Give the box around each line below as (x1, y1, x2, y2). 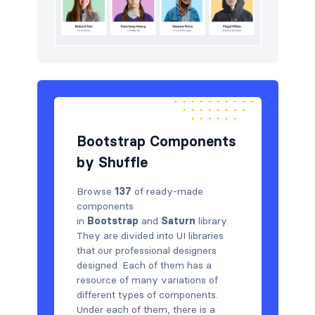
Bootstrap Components (76, 132, 236, 150)
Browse (76, 184, 115, 198)
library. (195, 214, 229, 227)
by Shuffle (76, 153, 148, 171)
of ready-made (131, 184, 203, 198)
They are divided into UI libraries (76, 229, 224, 242)
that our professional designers (76, 243, 217, 257)
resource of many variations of (76, 273, 218, 286)
